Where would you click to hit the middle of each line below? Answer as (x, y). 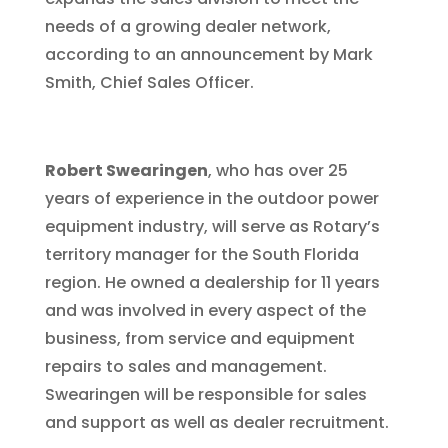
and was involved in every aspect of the (205, 310)
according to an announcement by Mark (208, 54)
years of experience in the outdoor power (211, 198)
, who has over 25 (277, 170)
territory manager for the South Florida (201, 254)
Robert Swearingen (126, 170)
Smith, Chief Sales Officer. (149, 82)
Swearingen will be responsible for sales (205, 394)
